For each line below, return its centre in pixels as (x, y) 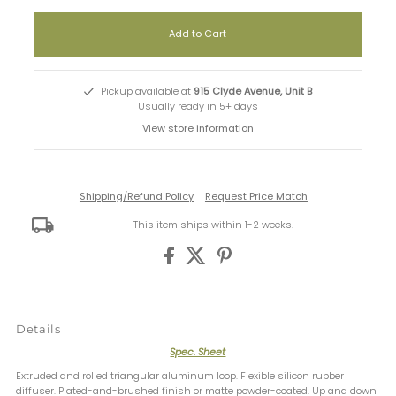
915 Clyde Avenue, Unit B (253, 91)
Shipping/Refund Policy (136, 196)
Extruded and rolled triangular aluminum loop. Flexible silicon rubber (180, 375)
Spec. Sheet (198, 351)
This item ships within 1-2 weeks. (214, 225)
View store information (198, 129)
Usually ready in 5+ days (198, 107)
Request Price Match (256, 196)
